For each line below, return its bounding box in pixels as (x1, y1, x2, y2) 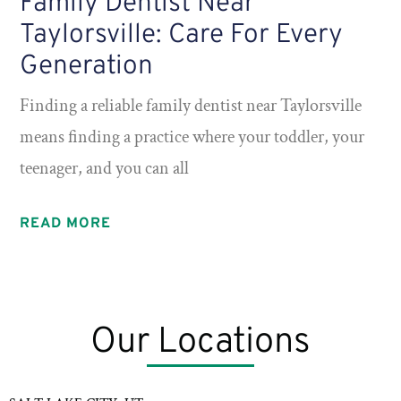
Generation (20, 49, 154, 83)
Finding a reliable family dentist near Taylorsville (20, 93, 363, 117)
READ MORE (20, 214, 112, 233)
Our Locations (90, 320, 311, 365)
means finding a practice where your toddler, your (20, 124, 365, 149)
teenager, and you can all (20, 156, 190, 180)
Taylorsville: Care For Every (20, 18, 344, 52)
